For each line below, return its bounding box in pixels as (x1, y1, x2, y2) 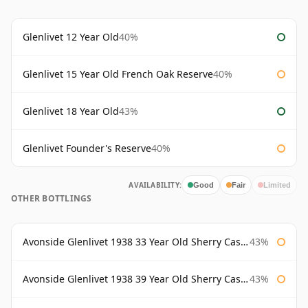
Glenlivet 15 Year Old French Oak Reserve (23, 67, 213, 81)
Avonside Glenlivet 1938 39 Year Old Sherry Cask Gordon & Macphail (23, 272, 241, 286)
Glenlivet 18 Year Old (23, 104, 119, 118)
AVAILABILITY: (129, 180, 181, 190)
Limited (263, 180, 291, 189)
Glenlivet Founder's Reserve (23, 142, 151, 155)
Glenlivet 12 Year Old (23, 30, 119, 44)
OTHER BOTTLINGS (11, 192, 92, 205)
